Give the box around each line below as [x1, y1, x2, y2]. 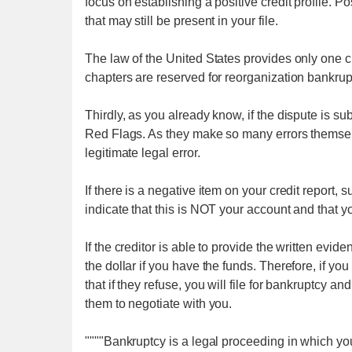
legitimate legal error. [85, 146, 200, 159]
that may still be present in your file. [85, 14, 278, 27]
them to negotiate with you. [85, 297, 233, 310]
